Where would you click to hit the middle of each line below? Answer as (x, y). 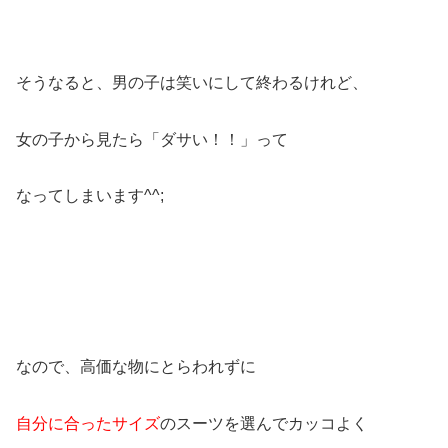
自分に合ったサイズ (88, 423)
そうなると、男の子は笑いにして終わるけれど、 (192, 82)
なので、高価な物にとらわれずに (136, 366)
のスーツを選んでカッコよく (264, 423)
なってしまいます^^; (90, 196)
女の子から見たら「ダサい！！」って (152, 139)
